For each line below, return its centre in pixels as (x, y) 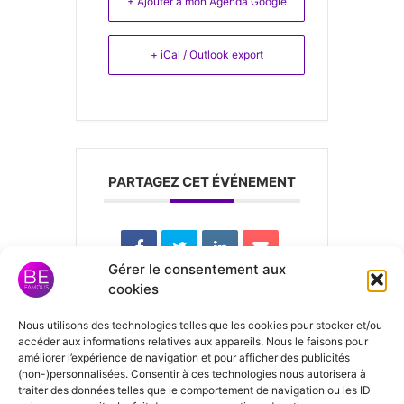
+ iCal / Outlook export (207, 54)
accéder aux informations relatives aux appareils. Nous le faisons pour (193, 341)
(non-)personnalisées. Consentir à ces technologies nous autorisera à (192, 374)
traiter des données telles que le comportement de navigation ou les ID (194, 390)
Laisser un (146, 349)
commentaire (165, 383)
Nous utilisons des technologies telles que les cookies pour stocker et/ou (200, 325)
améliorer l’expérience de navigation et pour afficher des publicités (184, 358)
